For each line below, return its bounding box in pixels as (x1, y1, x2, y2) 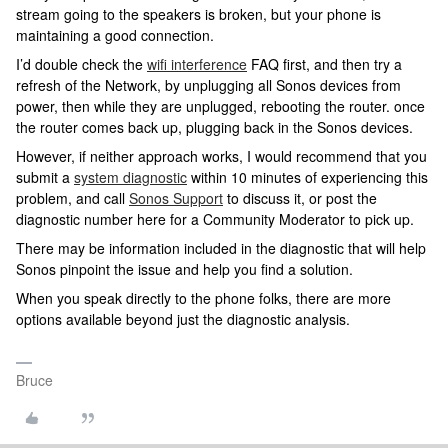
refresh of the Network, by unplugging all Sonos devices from (16, 74, 401, 95)
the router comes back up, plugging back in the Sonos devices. (16, 116, 413, 137)
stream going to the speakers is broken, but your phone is (16, 3, 381, 24)
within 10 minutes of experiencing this (187, 166, 428, 187)
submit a (16, 166, 74, 187)
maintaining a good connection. (16, 24, 214, 45)
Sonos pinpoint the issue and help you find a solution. (16, 258, 353, 279)
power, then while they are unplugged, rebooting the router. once (16, 95, 425, 116)
